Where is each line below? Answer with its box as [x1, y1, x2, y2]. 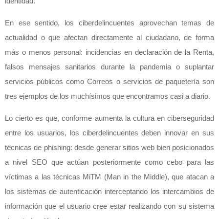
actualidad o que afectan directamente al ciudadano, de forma [5, 33, 214, 42]
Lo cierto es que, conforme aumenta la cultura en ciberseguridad [5, 114, 214, 123]
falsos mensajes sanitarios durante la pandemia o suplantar [5, 63, 214, 71]
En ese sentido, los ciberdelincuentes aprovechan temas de [5, 19, 214, 27]
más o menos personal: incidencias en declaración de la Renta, [5, 48, 214, 57]
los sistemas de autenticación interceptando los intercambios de [5, 187, 214, 196]
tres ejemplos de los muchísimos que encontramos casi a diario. [5, 92, 210, 101]
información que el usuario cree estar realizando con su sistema [5, 202, 214, 211]
